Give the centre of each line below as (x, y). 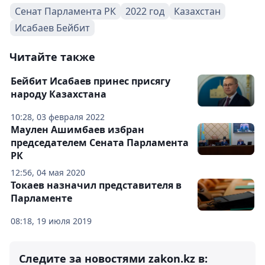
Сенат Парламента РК (65, 11)
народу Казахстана (59, 94)
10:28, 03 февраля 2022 (58, 117)
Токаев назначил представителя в (96, 185)
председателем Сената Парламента (100, 143)
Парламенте (41, 198)
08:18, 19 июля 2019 (51, 221)
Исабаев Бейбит (52, 28)
